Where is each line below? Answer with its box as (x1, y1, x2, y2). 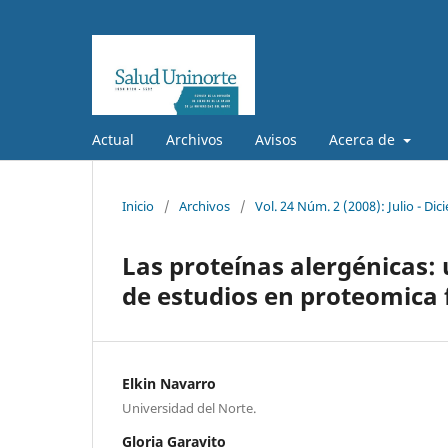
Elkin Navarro (122, 373, 216, 393)
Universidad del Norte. (122, 398, 256, 417)
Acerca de (329, 129, 399, 149)
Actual (92, 129, 134, 149)
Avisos (255, 129, 297, 149)
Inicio (122, 196, 154, 215)
